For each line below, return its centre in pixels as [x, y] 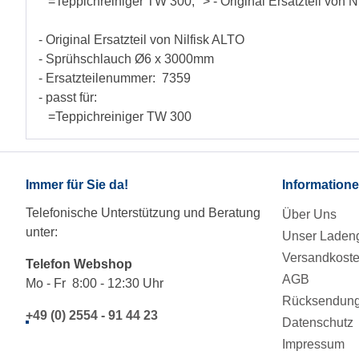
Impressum [313, 345]
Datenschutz [318, 323]
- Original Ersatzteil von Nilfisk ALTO [141, 40]
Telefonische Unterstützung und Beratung [143, 213]
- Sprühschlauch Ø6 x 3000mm [126, 59]
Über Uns [309, 215]
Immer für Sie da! [77, 185]
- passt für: [68, 98]
